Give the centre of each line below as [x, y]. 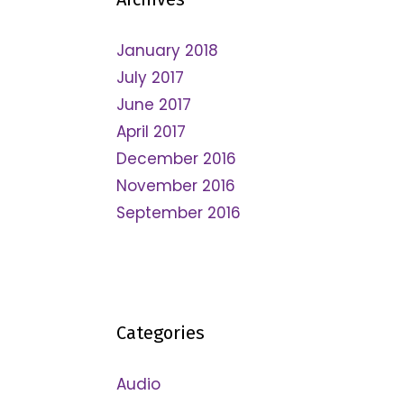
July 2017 [150, 78]
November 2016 [175, 186]
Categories [160, 333]
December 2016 [176, 159]
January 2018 [167, 50]
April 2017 [151, 132]
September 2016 [178, 213]
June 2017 [153, 105]
